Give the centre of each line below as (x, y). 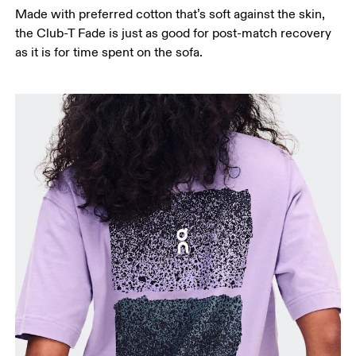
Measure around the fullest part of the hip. (172, 37)
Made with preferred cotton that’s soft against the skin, (170, 15)
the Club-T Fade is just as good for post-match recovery (174, 34)
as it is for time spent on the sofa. (109, 53)
